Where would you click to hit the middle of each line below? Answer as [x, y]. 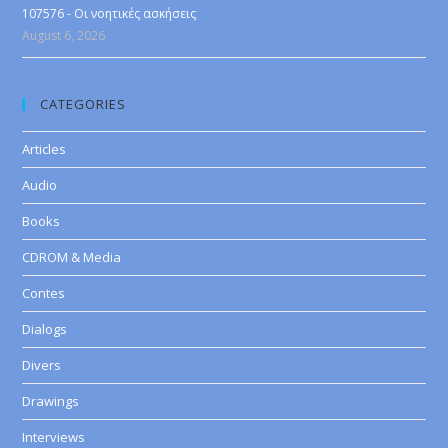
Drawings [51, 401]
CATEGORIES [83, 104]
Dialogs [45, 329]
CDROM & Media [72, 257]
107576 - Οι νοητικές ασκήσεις [109, 13]
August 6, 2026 [64, 35]
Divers [42, 365]
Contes [44, 293]
